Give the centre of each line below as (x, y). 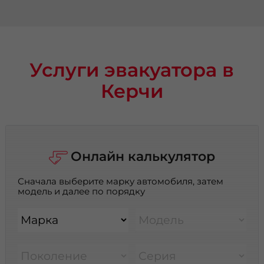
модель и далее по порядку (82, 191)
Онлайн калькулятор (143, 156)
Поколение (54, 255)
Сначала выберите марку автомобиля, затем (121, 181)
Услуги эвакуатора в (132, 70)
